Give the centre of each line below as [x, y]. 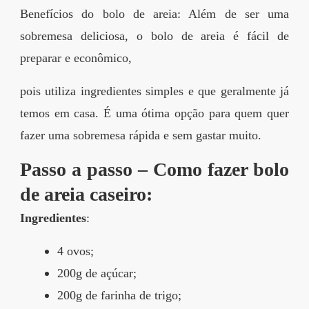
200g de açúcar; [97, 273]
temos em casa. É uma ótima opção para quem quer [154, 113]
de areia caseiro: [86, 195]
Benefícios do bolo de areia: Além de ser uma [154, 14]
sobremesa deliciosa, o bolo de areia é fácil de [154, 36]
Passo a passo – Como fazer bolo [154, 170]
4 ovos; [76, 251]
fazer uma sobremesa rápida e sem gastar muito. [141, 136]
